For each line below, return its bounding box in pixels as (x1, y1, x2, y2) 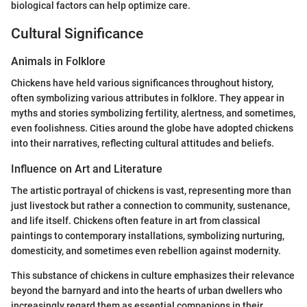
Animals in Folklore (11, 54, 106, 68)
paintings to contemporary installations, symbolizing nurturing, (11, 230, 284, 241)
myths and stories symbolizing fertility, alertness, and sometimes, (11, 107, 295, 119)
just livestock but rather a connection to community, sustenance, (11, 200, 290, 211)
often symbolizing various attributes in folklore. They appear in (11, 92, 284, 103)
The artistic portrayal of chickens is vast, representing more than (11, 185, 291, 196)
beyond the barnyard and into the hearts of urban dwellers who (11, 285, 282, 296)
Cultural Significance (11, 25, 143, 42)
